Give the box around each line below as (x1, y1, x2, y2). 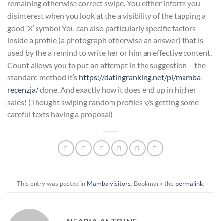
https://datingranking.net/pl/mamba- (79, 73, 204, 82)
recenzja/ (7, 85, 38, 95)
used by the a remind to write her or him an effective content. (7, 48, 212, 58)
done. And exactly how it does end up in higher (38, 85, 196, 95)
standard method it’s (7, 73, 79, 82)
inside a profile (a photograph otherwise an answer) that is (7, 36, 203, 45)
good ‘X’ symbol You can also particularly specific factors (7, 23, 196, 33)
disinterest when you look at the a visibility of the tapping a (7, 11, 206, 21)
